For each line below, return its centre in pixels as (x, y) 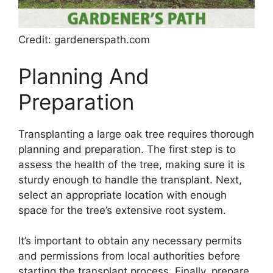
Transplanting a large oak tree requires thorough (136, 134)
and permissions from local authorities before (129, 256)
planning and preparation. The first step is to (127, 149)
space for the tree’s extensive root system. (122, 210)
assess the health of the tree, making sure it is (132, 164)
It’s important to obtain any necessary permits (130, 241)
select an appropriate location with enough (122, 195)
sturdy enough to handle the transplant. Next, (130, 179)
